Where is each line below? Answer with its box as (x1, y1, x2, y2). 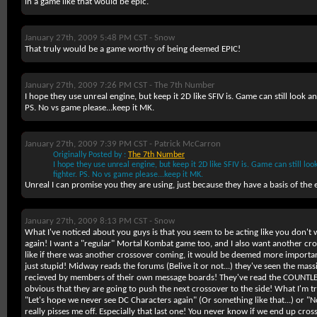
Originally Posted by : (53, 151, 128, 159)
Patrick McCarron (154, 139, 221, 149)
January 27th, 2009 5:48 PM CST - (25, 33, 154, 42)
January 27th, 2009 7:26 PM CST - (25, 81, 154, 90)
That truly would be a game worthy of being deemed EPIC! (25, 45, 241, 54)
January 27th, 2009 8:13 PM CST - (25, 217, 154, 226)
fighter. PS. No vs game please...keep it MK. (53, 171, 203, 179)
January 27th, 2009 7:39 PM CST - (25, 139, 154, 149)
